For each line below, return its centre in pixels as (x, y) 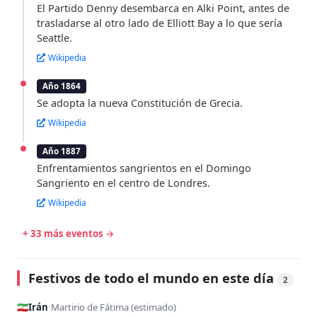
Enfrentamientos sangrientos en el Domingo (144, 168)
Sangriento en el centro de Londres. (123, 183)
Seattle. (54, 38)
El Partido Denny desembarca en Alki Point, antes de (163, 8)
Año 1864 (61, 86)
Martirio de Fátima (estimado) (114, 307)
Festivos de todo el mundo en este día (153, 278)
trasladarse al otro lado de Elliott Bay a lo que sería (159, 23)
